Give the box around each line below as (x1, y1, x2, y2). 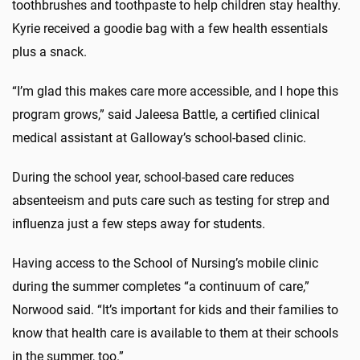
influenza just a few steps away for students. (12, 215, 268, 231)
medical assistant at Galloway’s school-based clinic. (12, 129, 306, 145)
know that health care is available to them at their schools (12, 325, 338, 341)
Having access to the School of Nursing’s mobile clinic (12, 255, 318, 271)
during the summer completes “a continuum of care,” (12, 278, 309, 294)
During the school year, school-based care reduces (12, 169, 294, 185)
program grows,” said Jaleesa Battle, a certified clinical (12, 106, 320, 122)
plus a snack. (12, 43, 87, 59)
